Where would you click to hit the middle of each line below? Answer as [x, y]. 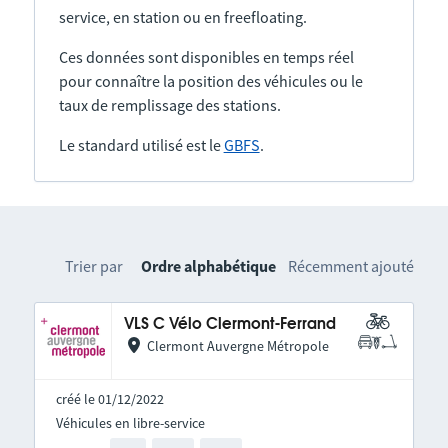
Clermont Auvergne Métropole [237, 346]
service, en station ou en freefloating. [182, 17]
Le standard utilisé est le [141, 145]
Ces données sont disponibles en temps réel [206, 57]
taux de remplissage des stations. [169, 105]
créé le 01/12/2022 [109, 399]
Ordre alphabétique [209, 266]
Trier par [94, 266]
